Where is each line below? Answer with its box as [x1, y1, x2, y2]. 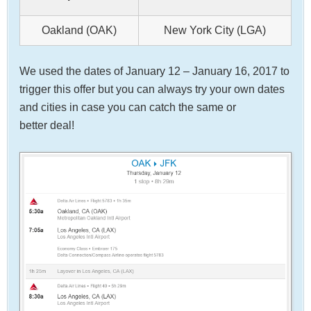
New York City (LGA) [164, 24, 266, 36]
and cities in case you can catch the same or [19, 101, 236, 113]
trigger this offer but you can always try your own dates [19, 83, 285, 95]
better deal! [19, 119, 74, 131]
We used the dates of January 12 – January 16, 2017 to [19, 65, 289, 77]
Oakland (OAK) [42, 24, 117, 36]
